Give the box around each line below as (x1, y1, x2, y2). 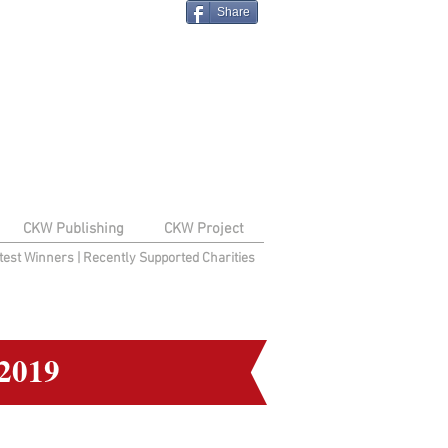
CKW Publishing (22, 220, 124, 238)
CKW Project (164, 220, 244, 238)
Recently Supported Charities (82, 250, 255, 267)
